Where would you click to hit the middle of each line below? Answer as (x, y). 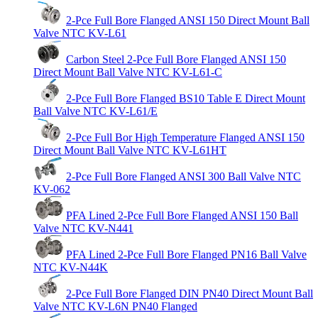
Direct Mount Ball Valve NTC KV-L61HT (130, 150)
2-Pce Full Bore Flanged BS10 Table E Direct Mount (186, 98)
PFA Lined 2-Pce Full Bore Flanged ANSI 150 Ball (182, 215)
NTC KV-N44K (71, 267)
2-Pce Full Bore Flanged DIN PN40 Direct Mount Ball (190, 293)
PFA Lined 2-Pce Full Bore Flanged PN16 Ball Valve (186, 254)
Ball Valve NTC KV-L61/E (95, 111)
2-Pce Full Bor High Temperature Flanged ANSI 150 (185, 137)
